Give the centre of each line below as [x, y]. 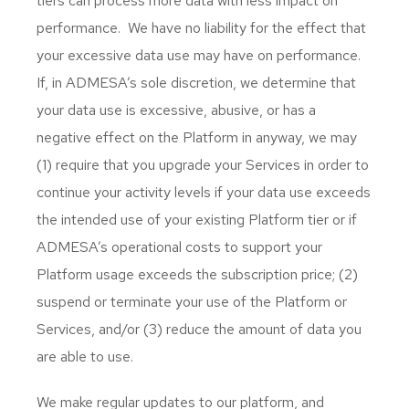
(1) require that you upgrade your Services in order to [203, 165]
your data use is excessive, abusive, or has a [176, 110]
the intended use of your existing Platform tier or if [197, 220]
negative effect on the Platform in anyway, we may [197, 137]
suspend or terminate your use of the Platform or [192, 302]
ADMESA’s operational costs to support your [179, 247]
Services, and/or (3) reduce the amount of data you [199, 329]
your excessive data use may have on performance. [200, 55]
